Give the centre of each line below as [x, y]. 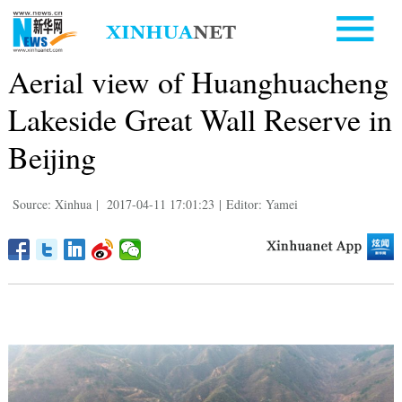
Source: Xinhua [52, 204]
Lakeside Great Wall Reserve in [200, 119]
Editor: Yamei [262, 204]
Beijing [52, 157]
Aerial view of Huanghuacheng [198, 81]
